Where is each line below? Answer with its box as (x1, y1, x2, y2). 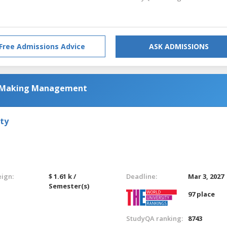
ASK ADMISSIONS (149, 41, 209, 51)
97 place (188, 189, 215, 199)
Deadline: (126, 171, 157, 181)
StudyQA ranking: (126, 213, 183, 223)
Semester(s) (49, 181, 90, 191)
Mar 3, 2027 (188, 171, 224, 181)
